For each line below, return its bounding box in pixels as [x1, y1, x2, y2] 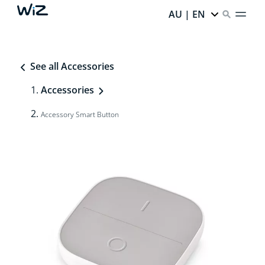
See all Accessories [27, 60, 114, 73]
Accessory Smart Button [40, 109, 119, 119]
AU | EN [169, 8, 206, 21]
